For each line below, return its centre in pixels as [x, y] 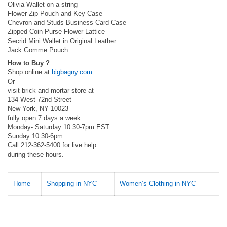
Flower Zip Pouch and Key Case [55, 13]
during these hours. [36, 154]
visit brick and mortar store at [51, 90]
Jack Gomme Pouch [38, 50]
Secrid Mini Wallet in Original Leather [62, 41]
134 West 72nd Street [40, 100]
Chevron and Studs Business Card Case [67, 23]
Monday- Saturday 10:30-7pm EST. [59, 127]
